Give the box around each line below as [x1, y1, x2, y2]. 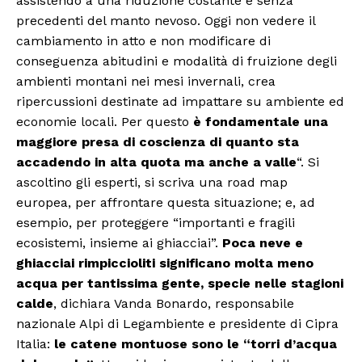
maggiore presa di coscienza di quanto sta [16, 134, 299, 150]
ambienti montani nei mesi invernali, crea [16, 74, 276, 90]
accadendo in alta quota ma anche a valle [16, 154, 297, 170]
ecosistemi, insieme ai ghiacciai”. [16, 235, 222, 251]
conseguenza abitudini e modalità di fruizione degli [16, 53, 337, 69]
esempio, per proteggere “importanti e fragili [16, 215, 295, 231]
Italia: [16, 336, 54, 352]
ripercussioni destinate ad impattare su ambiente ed [16, 94, 344, 110]
